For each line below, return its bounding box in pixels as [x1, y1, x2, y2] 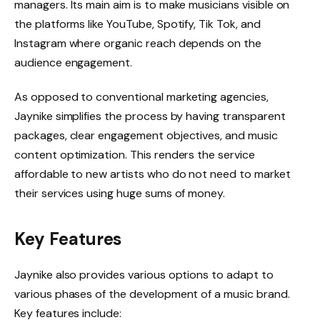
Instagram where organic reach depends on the [14, 36, 261, 51]
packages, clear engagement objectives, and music [14, 128, 278, 144]
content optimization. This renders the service [14, 147, 255, 163]
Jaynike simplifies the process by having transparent [14, 109, 286, 124]
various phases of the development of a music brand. [14, 286, 290, 301]
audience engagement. [14, 55, 133, 71]
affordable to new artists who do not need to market [14, 166, 291, 182]
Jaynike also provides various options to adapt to [14, 266, 274, 282]
